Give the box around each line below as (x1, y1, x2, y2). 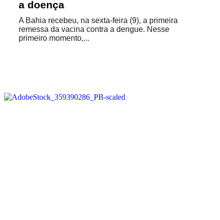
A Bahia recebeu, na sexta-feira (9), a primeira (19, 16, 178, 25)
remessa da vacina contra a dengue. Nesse (19, 25, 169, 33)
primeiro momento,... (19, 34, 89, 42)
